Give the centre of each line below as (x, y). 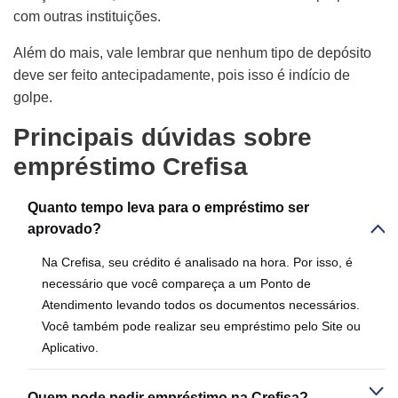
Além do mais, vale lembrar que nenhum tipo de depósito (192, 52)
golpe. (33, 97)
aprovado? (64, 228)
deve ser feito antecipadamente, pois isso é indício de (182, 75)
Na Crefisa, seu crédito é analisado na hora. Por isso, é (197, 262)
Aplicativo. (70, 347)
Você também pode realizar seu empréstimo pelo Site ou (201, 326)
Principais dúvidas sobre (163, 137)
